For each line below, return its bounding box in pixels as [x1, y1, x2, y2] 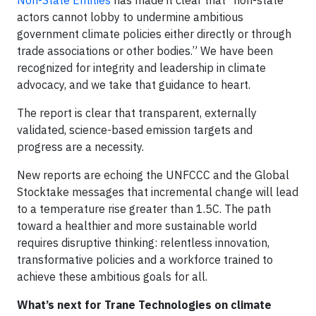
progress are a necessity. [17, 140, 144, 154]
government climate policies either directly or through [17, 27, 291, 41]
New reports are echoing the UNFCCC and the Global [17, 168, 289, 182]
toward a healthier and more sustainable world [17, 219, 257, 233]
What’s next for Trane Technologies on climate [17, 298, 272, 312]
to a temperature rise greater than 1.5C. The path [17, 202, 271, 216]
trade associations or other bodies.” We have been [17, 44, 273, 58]
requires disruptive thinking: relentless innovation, [17, 236, 269, 250]
